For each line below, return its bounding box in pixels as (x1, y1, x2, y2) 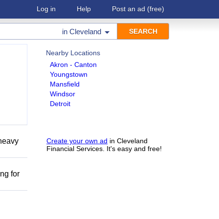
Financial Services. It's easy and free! (46, 145, 162, 153)
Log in (37, 5, 56, 13)
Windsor (50, 90, 75, 98)
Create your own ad (46, 137, 108, 145)
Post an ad (112, 5, 145, 13)
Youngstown (50, 70, 88, 78)
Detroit (50, 100, 70, 108)
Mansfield (50, 80, 80, 88)
